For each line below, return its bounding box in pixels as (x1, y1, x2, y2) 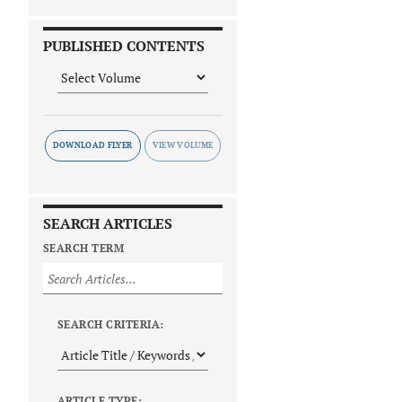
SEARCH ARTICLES (43, 214, 172, 234)
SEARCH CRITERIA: (57, 318, 164, 332)
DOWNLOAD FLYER (52, 140, 133, 152)
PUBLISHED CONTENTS (43, 36, 205, 57)
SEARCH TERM (43, 241, 125, 256)
